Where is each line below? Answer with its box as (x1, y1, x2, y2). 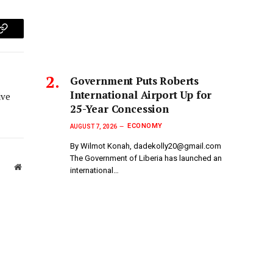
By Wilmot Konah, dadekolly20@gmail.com (70, 141, 221, 151)
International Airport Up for (70, 88, 212, 102)
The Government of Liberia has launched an (70, 153, 222, 163)
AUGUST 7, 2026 (70, 122, 117, 130)
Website (21, 161, 48, 171)
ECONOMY (127, 122, 163, 130)
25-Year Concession (70, 102, 169, 116)
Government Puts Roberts (70, 74, 199, 88)
